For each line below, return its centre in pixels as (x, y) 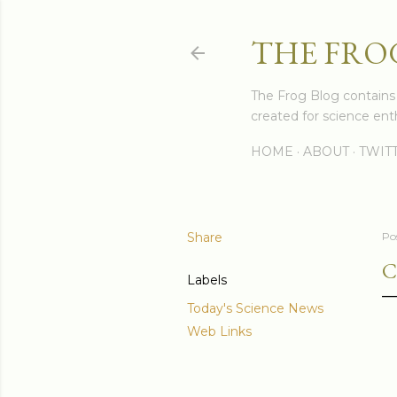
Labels (207, 280)
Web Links (219, 331)
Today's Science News (255, 308)
